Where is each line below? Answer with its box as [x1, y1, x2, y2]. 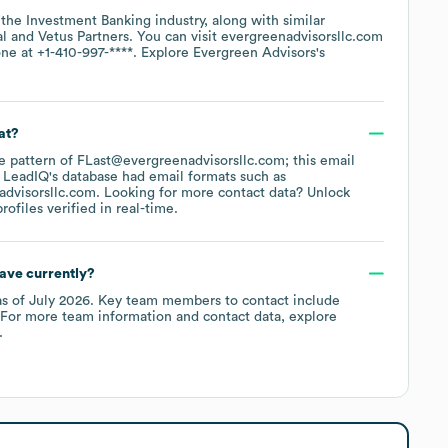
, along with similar [204, 13, 325, 28]
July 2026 [29, 293, 90, 308]
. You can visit [129, 29, 221, 44]
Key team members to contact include [94, 293, 340, 308]
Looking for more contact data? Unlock [100, 185, 350, 200]
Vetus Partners [38, 29, 129, 44]
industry [151, 13, 204, 28]
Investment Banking [26, 13, 151, 28]
